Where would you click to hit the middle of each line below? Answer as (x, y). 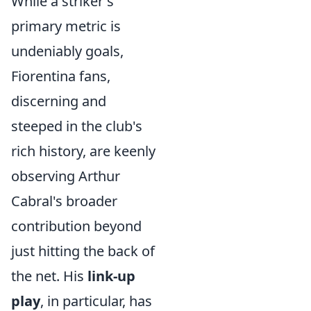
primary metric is (66, 26)
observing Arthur (66, 176)
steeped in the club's (77, 126)
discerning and (59, 101)
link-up (111, 276)
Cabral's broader (64, 201)
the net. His (49, 276)
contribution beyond (76, 226)
